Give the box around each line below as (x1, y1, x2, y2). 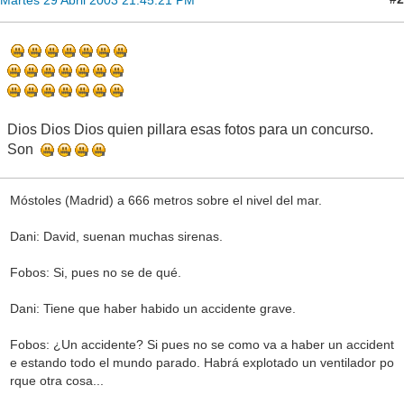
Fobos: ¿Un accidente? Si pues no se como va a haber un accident (9, 337, 394, 353)
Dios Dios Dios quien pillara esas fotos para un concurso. (7, 121, 373, 137)
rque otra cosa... (9, 373, 104, 389)
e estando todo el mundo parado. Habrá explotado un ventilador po (9, 355, 394, 371)
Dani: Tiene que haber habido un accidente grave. (9, 301, 296, 317)
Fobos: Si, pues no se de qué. (9, 265, 181, 280)
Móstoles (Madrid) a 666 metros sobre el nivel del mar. (9, 193, 322, 208)
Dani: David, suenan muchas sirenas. (9, 229, 223, 244)
